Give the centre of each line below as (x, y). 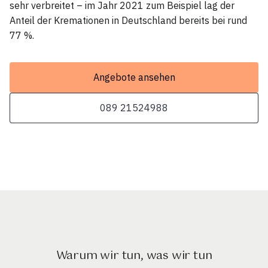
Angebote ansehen (134, 77)
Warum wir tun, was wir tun (134, 255)
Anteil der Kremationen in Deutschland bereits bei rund (128, 20)
